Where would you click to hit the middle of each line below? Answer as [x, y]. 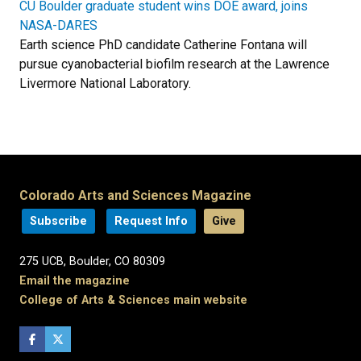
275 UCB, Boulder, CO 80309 [92, 262]
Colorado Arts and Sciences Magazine [135, 196]
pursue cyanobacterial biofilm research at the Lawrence [174, 64]
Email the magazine [75, 281]
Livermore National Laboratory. [105, 84]
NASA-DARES [58, 26]
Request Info [151, 222]
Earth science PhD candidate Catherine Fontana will [163, 45]
